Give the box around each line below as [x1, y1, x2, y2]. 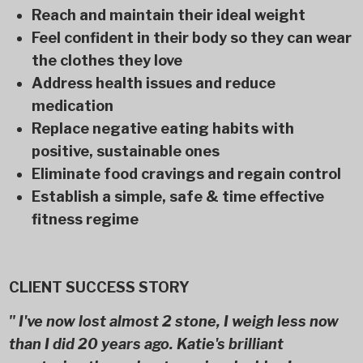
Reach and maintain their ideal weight [31, 6, 305, 23]
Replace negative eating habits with [31, 120, 294, 137]
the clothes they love [31, 52, 182, 69]
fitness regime [31, 211, 139, 228]
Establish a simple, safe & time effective [31, 188, 324, 205]
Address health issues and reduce [31, 75, 275, 92]
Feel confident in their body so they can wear [31, 29, 352, 46]
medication [31, 97, 113, 114]
